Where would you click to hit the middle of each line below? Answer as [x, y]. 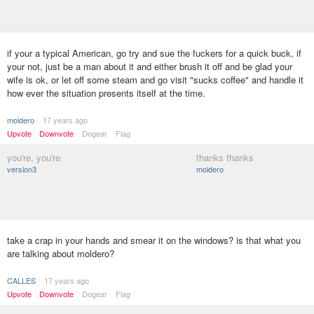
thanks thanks [225, 157]
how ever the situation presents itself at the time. [106, 93]
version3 [22, 169]
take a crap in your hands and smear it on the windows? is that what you [154, 240]
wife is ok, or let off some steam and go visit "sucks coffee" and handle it [155, 80]
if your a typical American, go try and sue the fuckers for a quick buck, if [154, 53]
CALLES [21, 280]
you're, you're [34, 157]
